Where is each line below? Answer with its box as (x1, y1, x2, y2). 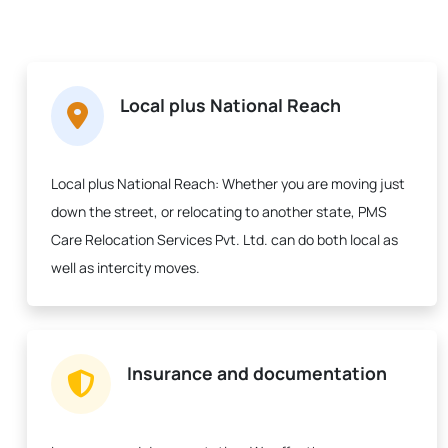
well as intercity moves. (51, 258, 200, 277)
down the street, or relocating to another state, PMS (51, 202, 387, 221)
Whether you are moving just (219, 174, 405, 193)
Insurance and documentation (127, 361, 387, 385)
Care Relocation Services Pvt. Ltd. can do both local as (51, 230, 398, 249)
